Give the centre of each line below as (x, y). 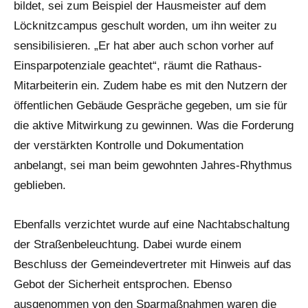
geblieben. (40, 186)
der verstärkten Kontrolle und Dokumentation (129, 146)
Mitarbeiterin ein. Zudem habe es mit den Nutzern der (151, 86)
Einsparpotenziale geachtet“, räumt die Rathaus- (138, 66)
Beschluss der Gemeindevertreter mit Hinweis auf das (153, 265)
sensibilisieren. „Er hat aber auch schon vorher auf (144, 46)
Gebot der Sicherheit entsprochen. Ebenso (123, 285)
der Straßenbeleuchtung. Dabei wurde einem (128, 245)
